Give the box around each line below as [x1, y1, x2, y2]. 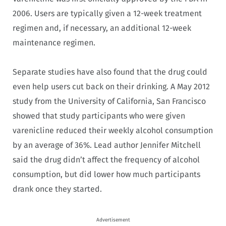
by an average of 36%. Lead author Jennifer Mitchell [13, 140, 201, 150]
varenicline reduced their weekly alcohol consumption [13, 126, 213, 136]
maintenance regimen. [13, 37, 95, 47]
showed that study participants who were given [13, 111, 185, 121]
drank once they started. [13, 184, 102, 194]
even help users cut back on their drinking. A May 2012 [13, 82, 210, 92]
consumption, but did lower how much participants [13, 169, 200, 180]
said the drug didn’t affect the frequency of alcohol [13, 155, 200, 165]
